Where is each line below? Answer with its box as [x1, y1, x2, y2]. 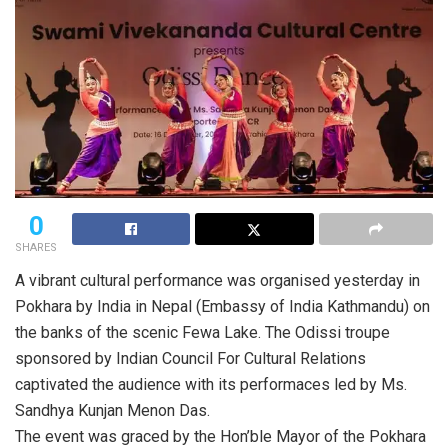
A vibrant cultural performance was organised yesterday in [15, 270, 420, 290]
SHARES [15, 240, 57, 254]
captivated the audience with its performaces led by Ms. [15, 374, 407, 394]
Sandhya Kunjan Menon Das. [15, 400, 210, 420]
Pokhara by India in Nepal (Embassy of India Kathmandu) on [15, 296, 430, 316]
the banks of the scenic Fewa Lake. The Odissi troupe [15, 322, 390, 342]
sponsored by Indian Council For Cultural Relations [15, 348, 366, 368]
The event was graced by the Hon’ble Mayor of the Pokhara [15, 426, 426, 446]
